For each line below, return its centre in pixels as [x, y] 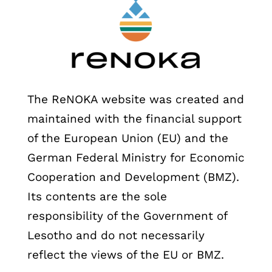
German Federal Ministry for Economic [136, 157]
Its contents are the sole [97, 196]
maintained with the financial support [134, 118]
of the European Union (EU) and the [127, 138]
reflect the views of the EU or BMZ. [125, 254]
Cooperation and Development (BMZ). [133, 177]
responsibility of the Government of [127, 216]
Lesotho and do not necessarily [116, 235]
